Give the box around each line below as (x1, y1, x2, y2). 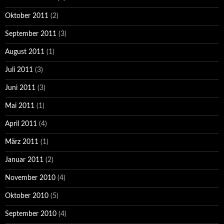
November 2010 (5, 174, 55, 182)
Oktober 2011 (5, 12, 48, 20)
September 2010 (5, 210, 56, 218)
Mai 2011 (5, 102, 34, 110)
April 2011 (5, 120, 37, 128)
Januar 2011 (5, 156, 43, 164)
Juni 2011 (5, 84, 35, 92)
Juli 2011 (5, 66, 33, 74)
